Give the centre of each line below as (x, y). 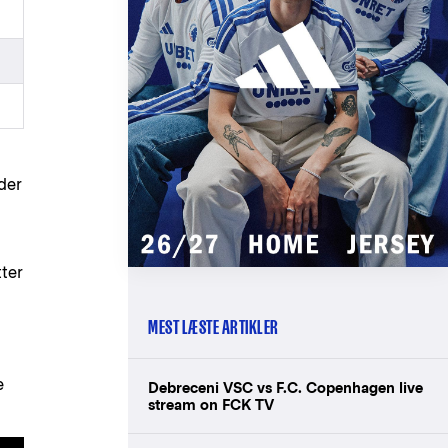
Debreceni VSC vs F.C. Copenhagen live (285, 387)
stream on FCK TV (211, 404)
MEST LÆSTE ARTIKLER (213, 327)
